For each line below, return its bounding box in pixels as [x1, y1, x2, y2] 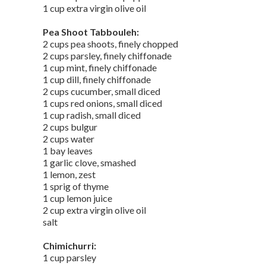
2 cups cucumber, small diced [43, 85, 160, 97]
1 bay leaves [43, 145, 93, 156]
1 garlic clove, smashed [43, 157, 136, 168]
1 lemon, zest [43, 169, 96, 180]
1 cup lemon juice [43, 192, 112, 204]
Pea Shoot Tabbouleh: [43, 26, 139, 37]
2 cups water [43, 133, 94, 144]
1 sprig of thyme [43, 180, 109, 192]
